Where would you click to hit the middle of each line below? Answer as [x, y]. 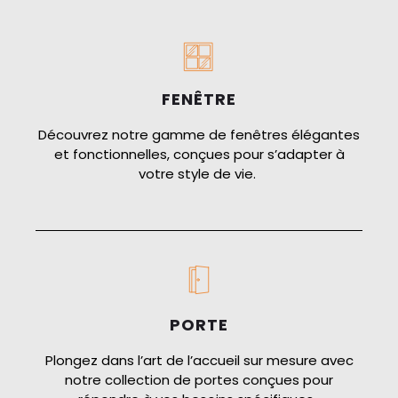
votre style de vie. [199, 173]
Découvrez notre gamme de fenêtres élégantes [199, 134]
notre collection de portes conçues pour [199, 380]
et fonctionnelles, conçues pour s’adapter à [199, 154]
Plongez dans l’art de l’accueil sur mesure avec [199, 361]
